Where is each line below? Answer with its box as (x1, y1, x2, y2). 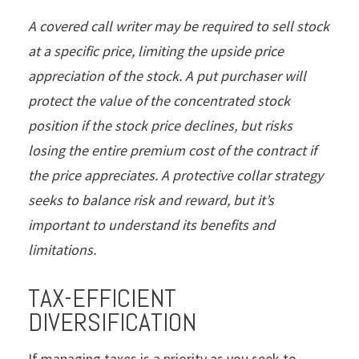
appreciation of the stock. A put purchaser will (28, 66, 306, 85)
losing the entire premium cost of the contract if (28, 140, 317, 159)
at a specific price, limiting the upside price (28, 41, 284, 60)
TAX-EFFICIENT (28, 281, 176, 314)
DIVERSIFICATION (28, 305, 196, 338)
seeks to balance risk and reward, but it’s (28, 190, 274, 209)
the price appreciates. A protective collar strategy (28, 165, 323, 184)
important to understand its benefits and (28, 215, 275, 234)
